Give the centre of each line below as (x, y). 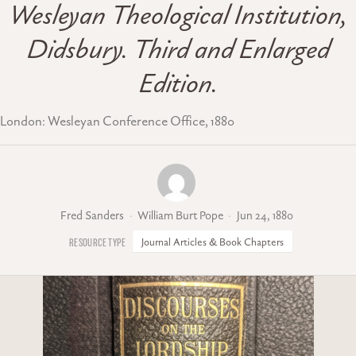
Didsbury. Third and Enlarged (178, 52)
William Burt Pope (180, 216)
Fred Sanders (93, 216)
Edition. (178, 86)
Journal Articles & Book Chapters (213, 242)
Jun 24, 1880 (265, 216)
